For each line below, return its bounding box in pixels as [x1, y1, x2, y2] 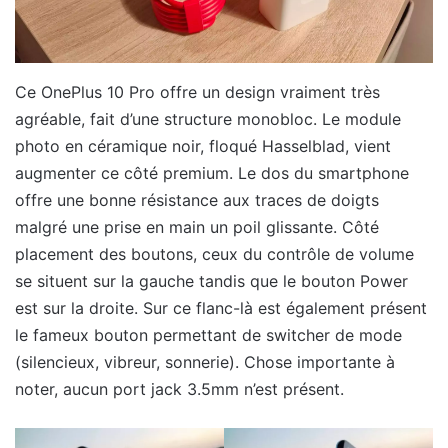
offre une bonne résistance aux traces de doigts [15, 189, 379, 210]
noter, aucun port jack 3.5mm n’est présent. [15, 378, 344, 399]
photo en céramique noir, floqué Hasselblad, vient [15, 135, 391, 156]
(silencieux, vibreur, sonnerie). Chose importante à [15, 351, 395, 372]
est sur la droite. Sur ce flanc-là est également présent [15, 297, 427, 318]
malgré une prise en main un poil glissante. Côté [15, 216, 379, 237]
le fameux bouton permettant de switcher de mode [15, 324, 402, 345]
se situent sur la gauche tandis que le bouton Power [15, 270, 408, 291]
